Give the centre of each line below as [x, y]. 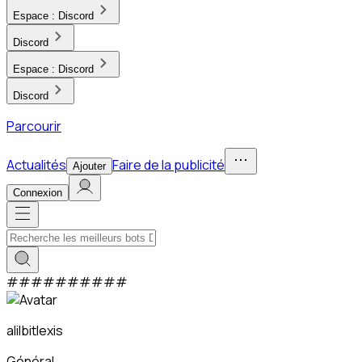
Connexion [38, 193]
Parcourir [34, 126]
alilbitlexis [35, 330]
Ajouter [89, 166]
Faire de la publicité [168, 165]
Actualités [36, 165]
